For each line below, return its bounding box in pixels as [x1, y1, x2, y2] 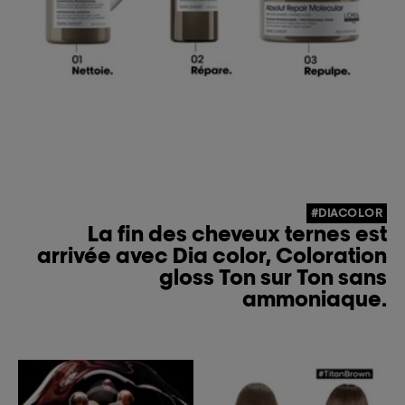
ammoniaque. [242, 286, 387, 313]
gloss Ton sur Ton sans [159, 264, 387, 291]
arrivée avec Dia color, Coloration [37, 242, 387, 269]
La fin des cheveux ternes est [88, 221, 387, 248]
